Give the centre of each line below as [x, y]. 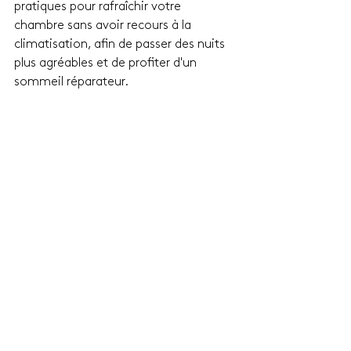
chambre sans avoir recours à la [104, 25]
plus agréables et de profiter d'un [107, 63]
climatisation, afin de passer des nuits [121, 44]
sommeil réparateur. [71, 82]
